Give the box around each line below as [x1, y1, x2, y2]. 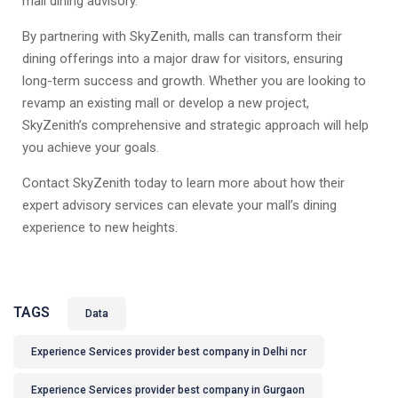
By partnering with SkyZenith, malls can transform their [22, 28, 342, 44]
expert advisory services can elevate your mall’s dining [22, 197, 337, 213]
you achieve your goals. [22, 139, 159, 155]
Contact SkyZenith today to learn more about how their [22, 175, 345, 191]
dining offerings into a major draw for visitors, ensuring [22, 51, 343, 67]
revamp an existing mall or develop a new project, [22, 95, 309, 111]
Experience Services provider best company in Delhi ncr [31, 346, 306, 358]
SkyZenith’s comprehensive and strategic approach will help [22, 117, 369, 133]
